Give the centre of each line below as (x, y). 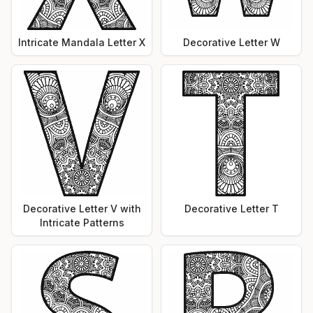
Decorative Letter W (231, 42)
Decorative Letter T (231, 208)
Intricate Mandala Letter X (82, 42)
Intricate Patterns (82, 222)
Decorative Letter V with (82, 208)
